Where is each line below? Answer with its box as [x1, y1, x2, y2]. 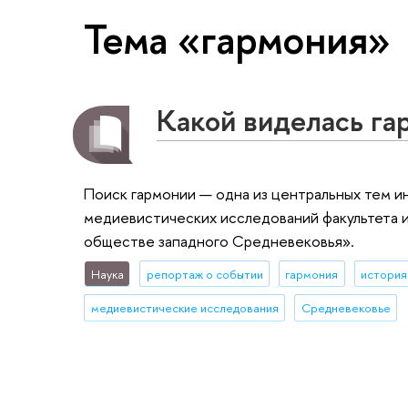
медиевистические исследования [90, 300, 279, 317]
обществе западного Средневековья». [84, 229, 354, 251]
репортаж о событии [146, 265, 263, 282]
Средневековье [301, 300, 391, 317]
